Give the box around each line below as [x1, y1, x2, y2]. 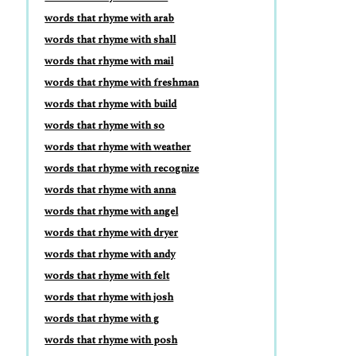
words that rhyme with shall [44, 32, 176, 48]
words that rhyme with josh [44, 289, 174, 305]
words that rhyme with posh [44, 332, 178, 348]
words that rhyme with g [44, 311, 160, 327]
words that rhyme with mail [44, 53, 174, 69]
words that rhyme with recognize [44, 161, 199, 176]
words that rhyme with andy [44, 246, 176, 262]
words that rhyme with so [44, 118, 165, 133]
